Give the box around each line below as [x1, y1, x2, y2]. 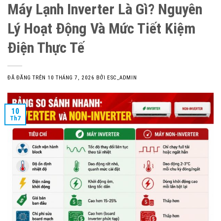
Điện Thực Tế [7, 39, 84, 57]
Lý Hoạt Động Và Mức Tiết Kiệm [7, 20, 195, 37]
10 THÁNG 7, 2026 [47, 74, 95, 81]
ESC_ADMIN [107, 74, 137, 81]
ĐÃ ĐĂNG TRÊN [7, 74, 48, 81]
